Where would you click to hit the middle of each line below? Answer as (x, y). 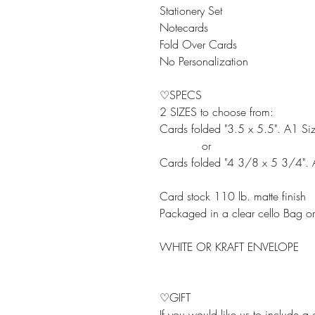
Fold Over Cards (198, 44)
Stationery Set (191, 11)
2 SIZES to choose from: (217, 112)
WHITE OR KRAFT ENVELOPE (229, 247)
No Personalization (204, 61)
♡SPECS (181, 95)
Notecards (184, 27)
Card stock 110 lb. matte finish (233, 196)
